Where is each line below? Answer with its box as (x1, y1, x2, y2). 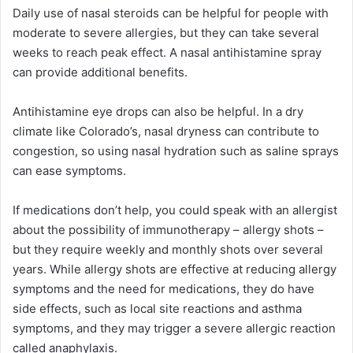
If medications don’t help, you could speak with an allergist (13, 203, 337, 218)
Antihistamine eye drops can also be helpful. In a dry (13, 104, 303, 120)
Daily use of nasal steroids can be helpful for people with (13, 6, 329, 21)
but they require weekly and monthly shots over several (13, 242, 323, 258)
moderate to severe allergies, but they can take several (13, 25, 319, 41)
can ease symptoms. (13, 163, 126, 179)
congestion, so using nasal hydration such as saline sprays (13, 143, 339, 159)
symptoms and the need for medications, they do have (13, 281, 314, 297)
